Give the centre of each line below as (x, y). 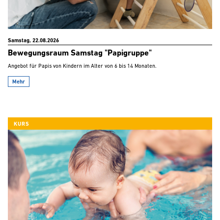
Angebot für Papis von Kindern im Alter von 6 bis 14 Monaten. (82, 67)
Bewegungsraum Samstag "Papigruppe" (80, 54)
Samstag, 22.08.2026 (33, 41)
